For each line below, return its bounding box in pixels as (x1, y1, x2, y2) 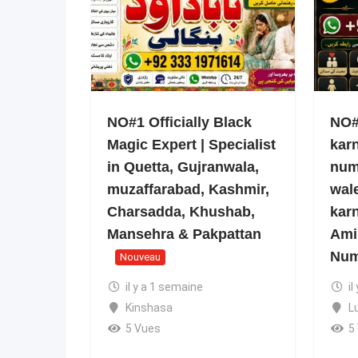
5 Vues (125, 321, 161, 335)
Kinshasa (125, 300, 173, 314)
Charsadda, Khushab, (107, 204, 255, 220)
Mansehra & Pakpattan (107, 226, 261, 242)
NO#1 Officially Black (107, 114, 252, 130)
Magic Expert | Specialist (107, 137, 276, 153)
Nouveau (120, 250, 161, 263)
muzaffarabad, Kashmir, (107, 181, 269, 197)
